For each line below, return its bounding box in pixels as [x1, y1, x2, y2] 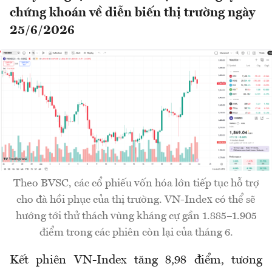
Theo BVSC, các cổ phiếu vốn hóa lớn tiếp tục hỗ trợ [13, 178, 259, 189]
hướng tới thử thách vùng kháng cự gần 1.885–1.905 [15, 211, 257, 222]
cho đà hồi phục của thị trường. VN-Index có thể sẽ [16, 194, 256, 206]
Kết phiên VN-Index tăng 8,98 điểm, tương [10, 254, 262, 267]
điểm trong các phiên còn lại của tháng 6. [39, 227, 233, 239]
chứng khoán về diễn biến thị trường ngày [10, 7, 255, 20]
